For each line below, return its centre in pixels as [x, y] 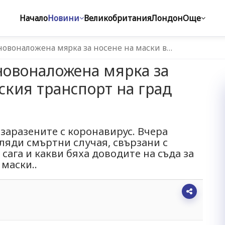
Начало [34, 18]
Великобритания [118, 18]
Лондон [167, 18]
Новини [64, 18]
